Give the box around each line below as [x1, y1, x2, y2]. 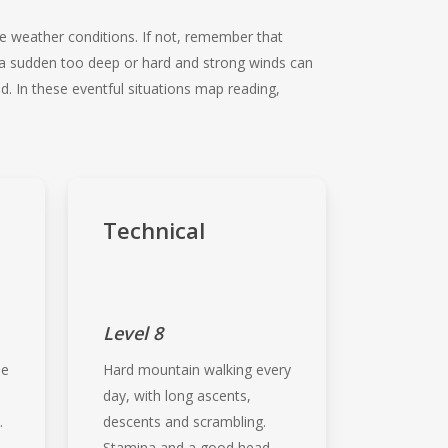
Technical [102, 214, 205, 245]
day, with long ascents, [102, 385, 251, 405]
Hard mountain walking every [102, 359, 291, 379]
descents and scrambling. [102, 411, 266, 431]
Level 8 [102, 320, 163, 345]
